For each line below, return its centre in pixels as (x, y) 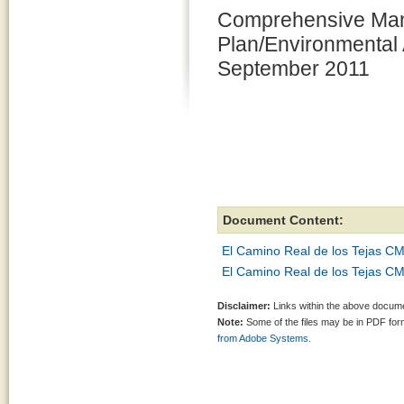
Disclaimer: (244, 306)
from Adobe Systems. (264, 338)
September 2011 (294, 69)
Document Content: (283, 220)
